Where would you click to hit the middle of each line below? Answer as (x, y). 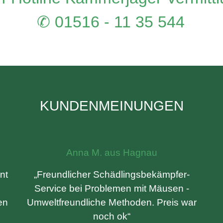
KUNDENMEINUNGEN (111, 106)
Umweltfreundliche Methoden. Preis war (111, 202)
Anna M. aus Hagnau (111, 153)
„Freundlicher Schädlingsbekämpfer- (111, 174)
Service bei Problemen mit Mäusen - (111, 188)
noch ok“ (111, 216)
